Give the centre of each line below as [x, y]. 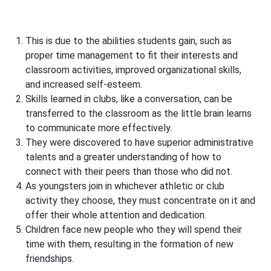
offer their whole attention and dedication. [116, 215]
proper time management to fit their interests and [132, 56]
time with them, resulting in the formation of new [130, 244]
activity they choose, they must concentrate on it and [141, 201]
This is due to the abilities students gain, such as [129, 41]
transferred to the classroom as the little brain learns [139, 114]
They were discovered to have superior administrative [140, 143]
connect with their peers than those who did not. [129, 172]
